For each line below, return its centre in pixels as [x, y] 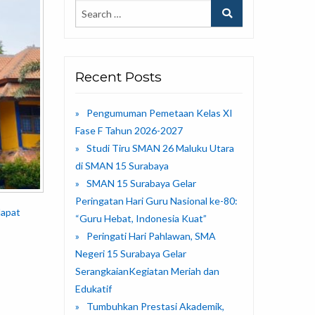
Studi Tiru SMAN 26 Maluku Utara [160, 148]
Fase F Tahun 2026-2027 [129, 131]
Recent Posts [118, 77]
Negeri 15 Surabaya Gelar [131, 254]
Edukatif [94, 289]
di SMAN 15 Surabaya [122, 166]
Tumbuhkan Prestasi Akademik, [155, 307]
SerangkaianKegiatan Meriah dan [147, 271]
